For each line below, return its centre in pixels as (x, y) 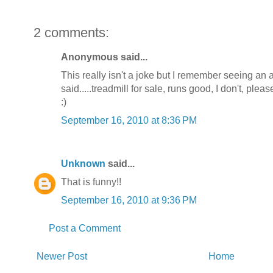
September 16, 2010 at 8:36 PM (129, 120)
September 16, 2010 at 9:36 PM (129, 200)
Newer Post (62, 256)
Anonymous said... (104, 57)
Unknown (83, 163)
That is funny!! (91, 182)
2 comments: (71, 32)
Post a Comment (85, 228)
